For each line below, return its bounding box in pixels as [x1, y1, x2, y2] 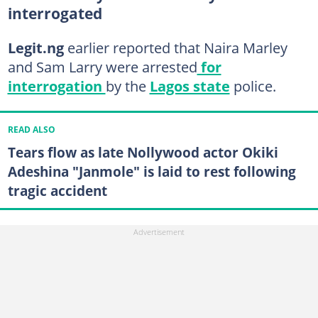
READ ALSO [7, 124, 55, 136]
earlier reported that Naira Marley [67, 38, 287, 57]
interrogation [7, 76, 106, 96]
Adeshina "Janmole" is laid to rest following [7, 162, 296, 182]
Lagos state [149, 76, 230, 96]
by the [105, 76, 150, 96]
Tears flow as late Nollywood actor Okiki [7, 143, 278, 163]
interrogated [7, 4, 102, 23]
